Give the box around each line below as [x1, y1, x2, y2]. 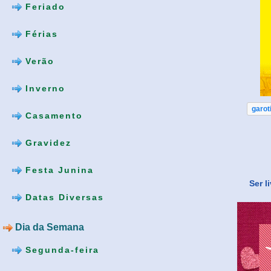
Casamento [22, 111, 83, 121]
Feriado [22, 2, 65, 12]
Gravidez [22, 138, 71, 148]
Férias [22, 29, 58, 39]
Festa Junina [22, 165, 94, 175]
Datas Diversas [22, 192, 104, 203]
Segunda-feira [22, 244, 99, 255]
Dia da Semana [13, 222, 84, 233]
